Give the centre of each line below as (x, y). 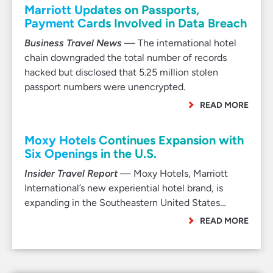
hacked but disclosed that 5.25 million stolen (121, 72)
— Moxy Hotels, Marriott (173, 173)
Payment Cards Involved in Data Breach (136, 23)
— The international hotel (179, 43)
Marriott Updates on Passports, (112, 10)
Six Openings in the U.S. (90, 154)
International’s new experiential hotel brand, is (124, 188)
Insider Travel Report (71, 173)
